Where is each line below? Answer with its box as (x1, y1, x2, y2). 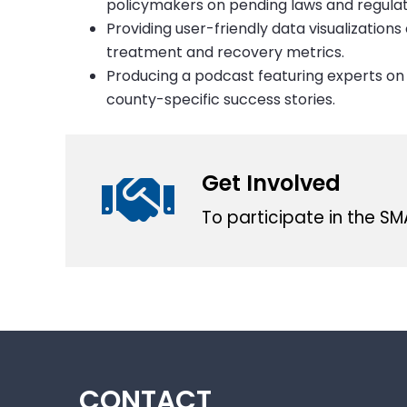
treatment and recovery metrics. (106, 42, 344, 64)
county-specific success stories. (106, 89, 335, 111)
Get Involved (202, 168, 341, 199)
